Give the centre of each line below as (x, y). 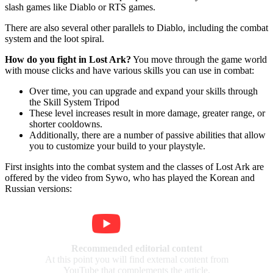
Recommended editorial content (136, 248)
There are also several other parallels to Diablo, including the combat (136, 27)
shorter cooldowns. (66, 124)
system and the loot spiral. (55, 38)
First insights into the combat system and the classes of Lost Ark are (134, 166)
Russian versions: (38, 188)
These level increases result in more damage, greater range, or (147, 113)
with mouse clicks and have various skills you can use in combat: (129, 70)
